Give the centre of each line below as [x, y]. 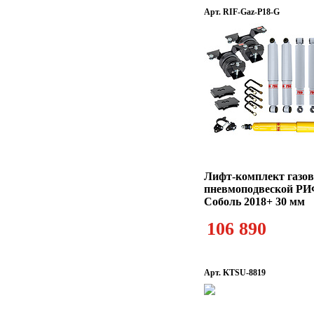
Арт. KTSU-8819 [235, 273]
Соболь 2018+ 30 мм [254, 202]
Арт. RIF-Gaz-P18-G [242, 12]
